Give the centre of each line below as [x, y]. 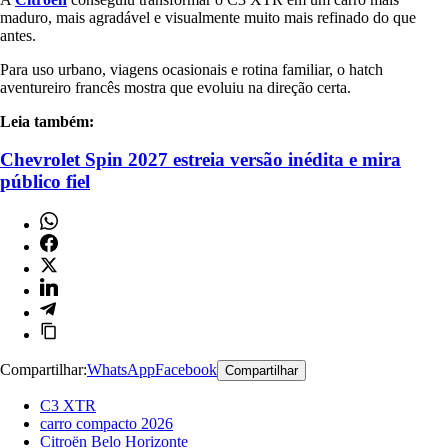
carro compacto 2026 [106, 424]
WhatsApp [121, 370]
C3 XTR [68, 406]
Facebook [186, 370]
